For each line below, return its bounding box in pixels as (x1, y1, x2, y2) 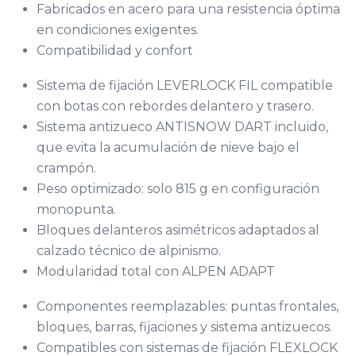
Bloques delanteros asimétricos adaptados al (36, 222, 319, 238)
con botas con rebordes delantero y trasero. (36, 98, 314, 114)
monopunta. (36, 201, 116, 217)
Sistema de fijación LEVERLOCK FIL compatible (36, 77, 333, 93)
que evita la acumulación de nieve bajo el (36, 139, 300, 155)
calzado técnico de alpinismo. (36, 242, 221, 258)
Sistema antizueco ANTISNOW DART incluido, (36, 118, 328, 134)
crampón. (36, 160, 96, 176)
